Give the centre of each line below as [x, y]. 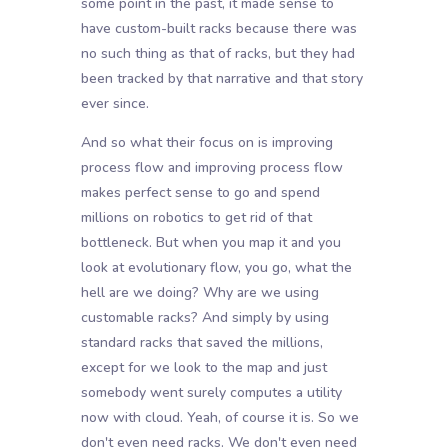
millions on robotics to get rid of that [196, 218]
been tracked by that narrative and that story [221, 79]
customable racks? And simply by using [204, 318]
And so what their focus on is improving [206, 143]
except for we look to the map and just [203, 368]
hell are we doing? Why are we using [199, 293]
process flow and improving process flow [211, 168]
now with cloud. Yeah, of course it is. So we [219, 418]
